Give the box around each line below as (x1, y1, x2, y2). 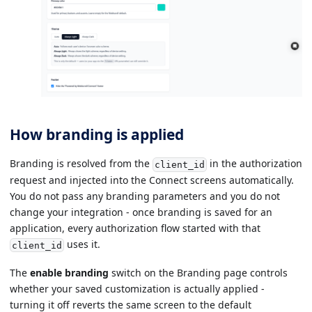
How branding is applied (10, 124, 184, 144)
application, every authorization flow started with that (10, 221, 260, 235)
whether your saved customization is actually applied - (10, 282, 265, 296)
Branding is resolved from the (10, 157, 153, 171)
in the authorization (206, 157, 302, 171)
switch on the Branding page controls (109, 266, 288, 280)
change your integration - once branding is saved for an (10, 205, 272, 219)
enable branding (30, 266, 109, 280)
